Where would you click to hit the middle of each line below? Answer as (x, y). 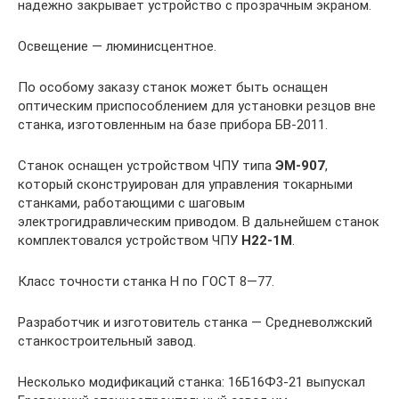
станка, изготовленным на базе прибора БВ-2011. (173, 124)
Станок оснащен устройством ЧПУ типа (147, 165)
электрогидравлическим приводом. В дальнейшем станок (199, 221)
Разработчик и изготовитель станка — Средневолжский (195, 322)
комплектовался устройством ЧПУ (130, 240)
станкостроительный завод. (107, 341)
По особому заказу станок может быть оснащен (173, 87)
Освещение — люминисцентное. (117, 46)
